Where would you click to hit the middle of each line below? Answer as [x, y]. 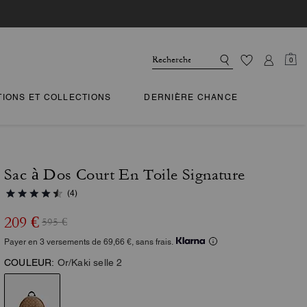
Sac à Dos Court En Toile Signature [125, 175]
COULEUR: [29, 262]
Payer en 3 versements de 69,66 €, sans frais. [89, 242]
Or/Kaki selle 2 [90, 262]
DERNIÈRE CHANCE [191, 97]
